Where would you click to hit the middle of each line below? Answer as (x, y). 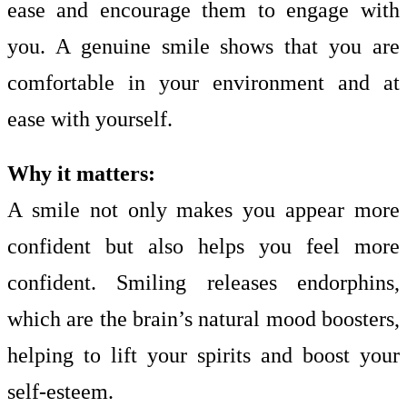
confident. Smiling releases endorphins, (203, 283)
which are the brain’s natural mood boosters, (203, 319)
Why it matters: (81, 174)
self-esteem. (60, 392)
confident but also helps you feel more (203, 246)
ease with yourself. (90, 119)
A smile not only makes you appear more (203, 210)
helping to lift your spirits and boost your (203, 355)
